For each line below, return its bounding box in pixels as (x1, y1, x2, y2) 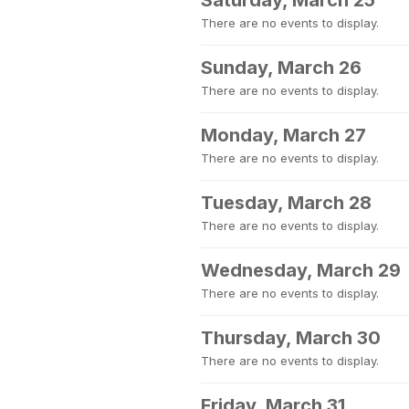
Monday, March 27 (201, 124, 366, 146)
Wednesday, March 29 (201, 259, 401, 281)
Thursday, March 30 (201, 327, 381, 349)
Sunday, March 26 (201, 57, 362, 79)
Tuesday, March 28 (201, 192, 372, 214)
